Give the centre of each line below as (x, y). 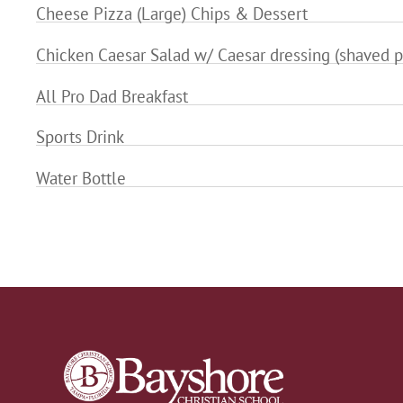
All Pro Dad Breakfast (112, 96)
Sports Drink (80, 137)
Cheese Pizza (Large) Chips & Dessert (172, 14)
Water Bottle (81, 178)
